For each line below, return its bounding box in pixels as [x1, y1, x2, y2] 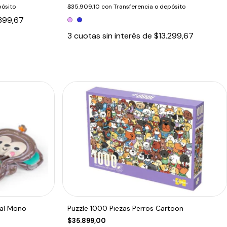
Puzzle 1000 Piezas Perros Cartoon [67, 203, 184, 213]
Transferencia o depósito [113, 2, 186, 11]
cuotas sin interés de [74, 30, 155, 41]
